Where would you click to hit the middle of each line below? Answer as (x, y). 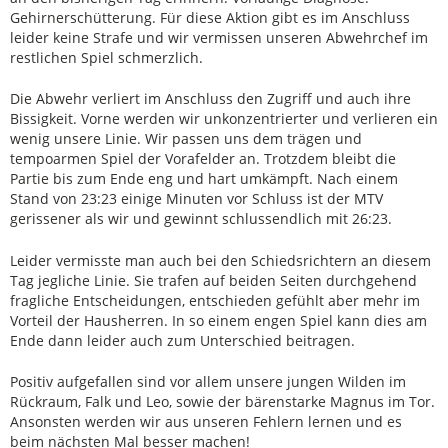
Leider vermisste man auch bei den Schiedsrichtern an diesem (220, 260)
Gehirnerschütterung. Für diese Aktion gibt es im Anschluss (210, 17)
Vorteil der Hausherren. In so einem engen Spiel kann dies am (218, 320)
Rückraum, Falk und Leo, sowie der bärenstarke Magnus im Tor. (222, 402)
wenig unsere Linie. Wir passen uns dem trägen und (186, 139)
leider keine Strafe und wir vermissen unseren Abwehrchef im (219, 37)
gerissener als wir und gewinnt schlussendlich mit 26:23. (201, 219)
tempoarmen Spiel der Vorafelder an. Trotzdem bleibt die (203, 159)
